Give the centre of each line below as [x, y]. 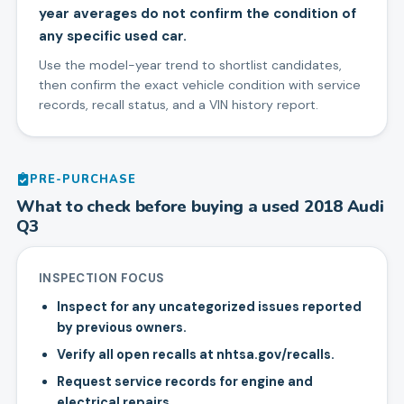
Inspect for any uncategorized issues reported [209, 307]
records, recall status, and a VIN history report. [178, 105]
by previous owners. [121, 328]
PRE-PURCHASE [83, 179]
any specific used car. [112, 37]
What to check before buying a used [160, 207]
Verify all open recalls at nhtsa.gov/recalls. [195, 355]
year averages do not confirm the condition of [197, 14]
